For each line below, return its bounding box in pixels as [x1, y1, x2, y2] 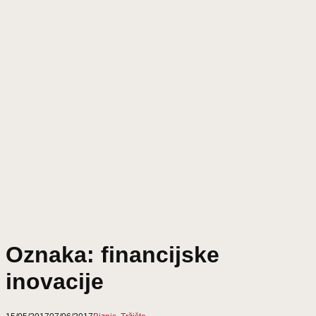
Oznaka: [6, 241, 101, 267]
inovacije [6, 268, 104, 294]
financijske [101, 241, 219, 267]
